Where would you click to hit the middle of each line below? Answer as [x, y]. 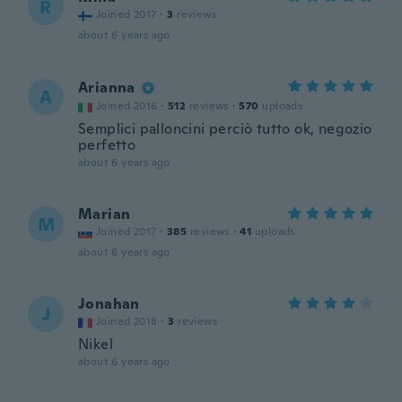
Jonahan [109, 304]
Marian [105, 214]
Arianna [107, 87]
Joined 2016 [127, 106]
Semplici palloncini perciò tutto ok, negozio [225, 129]
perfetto [107, 145]
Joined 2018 [127, 321]
